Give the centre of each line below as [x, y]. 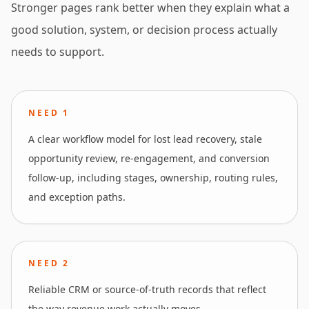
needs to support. [58, 52]
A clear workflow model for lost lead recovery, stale [145, 139]
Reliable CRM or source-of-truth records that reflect [147, 289]
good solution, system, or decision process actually [144, 30]
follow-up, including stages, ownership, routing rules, [153, 178]
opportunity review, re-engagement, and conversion [149, 158]
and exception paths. [77, 197]
